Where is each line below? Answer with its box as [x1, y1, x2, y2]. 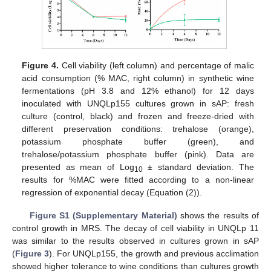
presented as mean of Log [22, 162, 134, 172]
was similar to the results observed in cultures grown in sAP [12, 236, 259, 246]
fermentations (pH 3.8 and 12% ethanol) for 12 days [22, 86, 254, 96]
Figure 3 [15, 249, 50, 259]
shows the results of [177, 211, 259, 221]
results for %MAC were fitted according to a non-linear [22, 175, 254, 185]
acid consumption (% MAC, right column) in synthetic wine [22, 73, 254, 83]
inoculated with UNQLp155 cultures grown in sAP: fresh [22, 99, 254, 109]
